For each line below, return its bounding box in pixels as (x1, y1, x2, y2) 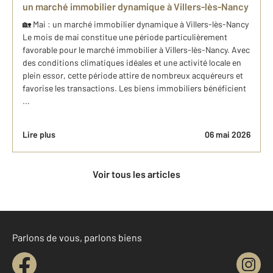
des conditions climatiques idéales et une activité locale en (23, 57, 241, 68)
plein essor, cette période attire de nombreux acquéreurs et (23, 70, 243, 80)
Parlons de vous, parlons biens (12, 232, 142, 243)
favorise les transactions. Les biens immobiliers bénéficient (23, 83, 246, 93)
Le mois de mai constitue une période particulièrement (23, 32, 227, 42)
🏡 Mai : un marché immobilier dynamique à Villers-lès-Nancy (23, 19, 249, 29)
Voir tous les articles (98, 168, 180, 180)
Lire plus (23, 129, 55, 140)
